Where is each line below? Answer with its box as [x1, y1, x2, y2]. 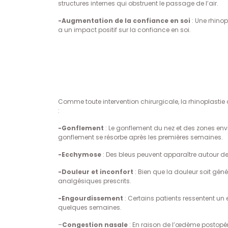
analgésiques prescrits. [58, 177, 131, 185]
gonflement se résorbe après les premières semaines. [58, 133, 223, 141]
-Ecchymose [58, 150, 101, 159]
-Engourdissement [58, 194, 123, 203]
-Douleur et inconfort [58, 167, 133, 176]
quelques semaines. [58, 203, 122, 212]
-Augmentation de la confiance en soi [58, 16, 190, 25]
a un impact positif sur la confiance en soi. [58, 25, 191, 34]
